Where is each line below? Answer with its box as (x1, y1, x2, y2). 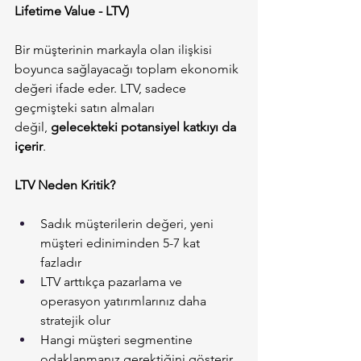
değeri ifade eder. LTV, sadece (15, 81, 189, 97)
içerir (15, 139, 43, 155)
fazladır (40, 255, 81, 271)
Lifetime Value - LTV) (15, 3, 129, 19)
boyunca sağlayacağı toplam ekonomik (15, 61, 242, 77)
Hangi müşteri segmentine (40, 332, 196, 348)
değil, (15, 119, 51, 135)
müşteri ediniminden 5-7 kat (40, 235, 203, 251)
